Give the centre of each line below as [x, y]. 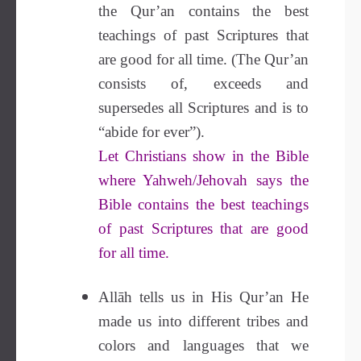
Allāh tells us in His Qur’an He [203, 297]
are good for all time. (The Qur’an [203, 59]
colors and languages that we [203, 345]
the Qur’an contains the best [203, 11]
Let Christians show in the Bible [203, 156]
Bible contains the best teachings [203, 204]
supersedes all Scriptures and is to [203, 108]
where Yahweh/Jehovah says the [203, 180]
